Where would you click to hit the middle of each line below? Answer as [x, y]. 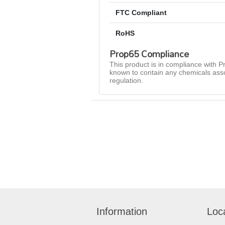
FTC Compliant [141, 13]
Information [122, 212]
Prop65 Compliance [149, 54]
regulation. [126, 81]
